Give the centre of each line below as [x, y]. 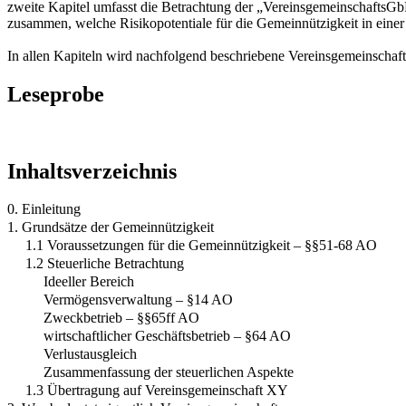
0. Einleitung [44, 209]
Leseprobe [56, 94]
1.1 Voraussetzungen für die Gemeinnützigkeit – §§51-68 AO [201, 246]
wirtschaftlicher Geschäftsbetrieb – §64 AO [167, 336]
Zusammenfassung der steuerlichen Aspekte [169, 372]
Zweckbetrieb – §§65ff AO [121, 318]
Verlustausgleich [90, 354]
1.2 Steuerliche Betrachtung [105, 264]
